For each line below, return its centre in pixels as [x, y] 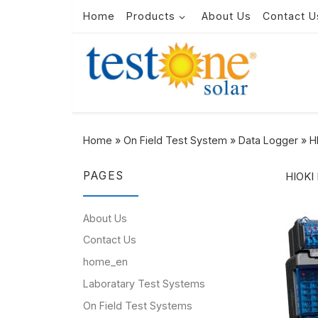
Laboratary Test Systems [144, 284]
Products [151, 16]
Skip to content [60, 20]
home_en [105, 262]
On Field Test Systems [138, 306]
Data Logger [268, 141]
